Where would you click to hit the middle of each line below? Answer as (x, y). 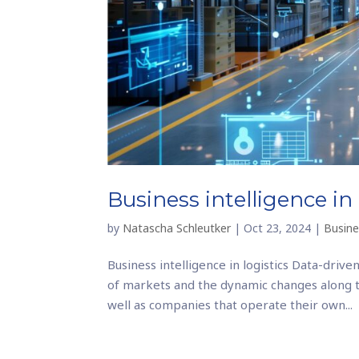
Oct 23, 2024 (278, 228)
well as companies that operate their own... (230, 304)
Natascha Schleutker (177, 228)
